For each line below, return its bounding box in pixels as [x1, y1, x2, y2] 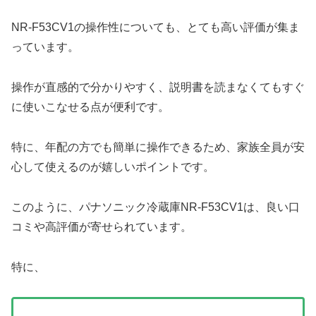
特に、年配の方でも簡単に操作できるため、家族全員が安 [11, 141, 305, 154]
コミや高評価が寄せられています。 [11, 220, 192, 233]
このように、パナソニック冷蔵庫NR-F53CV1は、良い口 [11, 200, 300, 213]
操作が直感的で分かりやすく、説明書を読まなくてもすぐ [11, 81, 305, 94]
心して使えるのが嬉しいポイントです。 [11, 161, 214, 174]
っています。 [11, 41, 79, 54]
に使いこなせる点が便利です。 [11, 101, 169, 114]
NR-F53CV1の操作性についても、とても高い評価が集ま [11, 21, 300, 34]
